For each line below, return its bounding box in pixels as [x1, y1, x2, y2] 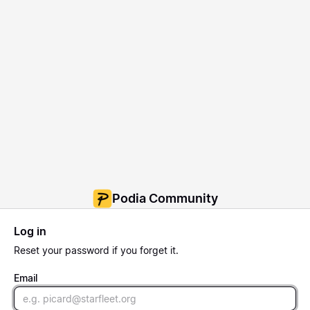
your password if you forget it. [39, 244, 179, 256]
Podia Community [111, 190, 218, 206]
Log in [14, 224, 46, 238]
